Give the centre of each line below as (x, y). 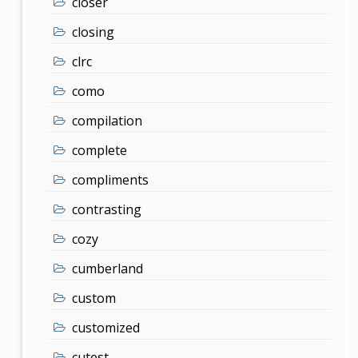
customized (106, 327)
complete (100, 150)
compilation (107, 120)
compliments (111, 179)
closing (93, 32)
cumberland (108, 268)
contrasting (107, 209)
